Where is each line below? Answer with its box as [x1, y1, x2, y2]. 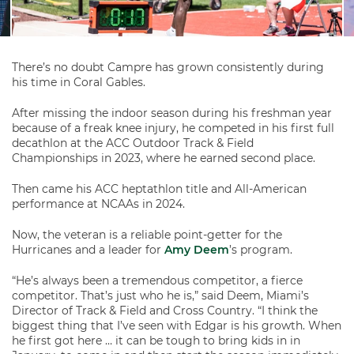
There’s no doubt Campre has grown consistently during [12, 60, 324, 74]
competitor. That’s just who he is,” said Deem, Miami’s [12, 288, 309, 303]
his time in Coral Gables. [12, 75, 145, 89]
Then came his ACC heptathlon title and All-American [12, 182, 307, 196]
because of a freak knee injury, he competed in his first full [12, 121, 334, 135]
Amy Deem [164, 243, 229, 257]
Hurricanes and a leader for [12, 243, 164, 257]
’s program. [229, 243, 292, 257]
